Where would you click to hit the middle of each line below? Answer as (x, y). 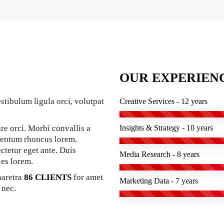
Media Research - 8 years (159, 154)
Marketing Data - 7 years (159, 180)
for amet (87, 177)
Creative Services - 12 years (163, 101)
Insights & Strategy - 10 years (166, 127)
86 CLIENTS (47, 177)
